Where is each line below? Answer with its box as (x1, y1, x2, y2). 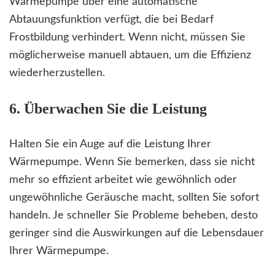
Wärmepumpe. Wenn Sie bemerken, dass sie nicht (9, 157, 255, 168)
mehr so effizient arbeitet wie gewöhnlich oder (9, 174, 237, 186)
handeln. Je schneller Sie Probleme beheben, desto (9, 210, 258, 222)
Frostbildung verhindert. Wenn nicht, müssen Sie (9, 32, 246, 44)
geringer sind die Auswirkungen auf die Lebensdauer (9, 228, 264, 239)
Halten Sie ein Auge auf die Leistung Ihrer (9, 139, 211, 150)
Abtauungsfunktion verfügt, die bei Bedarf (9, 14, 214, 26)
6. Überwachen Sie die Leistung (9, 101, 207, 117)
